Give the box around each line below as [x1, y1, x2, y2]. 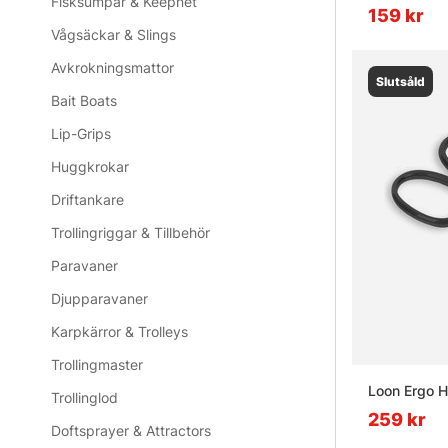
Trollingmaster [51, 356, 144, 374]
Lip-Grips [51, 125, 112, 143]
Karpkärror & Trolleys [51, 323, 189, 341]
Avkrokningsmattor [51, 59, 175, 77]
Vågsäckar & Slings [51, 26, 177, 44]
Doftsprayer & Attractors [51, 422, 212, 440]
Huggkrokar [51, 158, 130, 176]
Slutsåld [376, 73, 425, 89]
